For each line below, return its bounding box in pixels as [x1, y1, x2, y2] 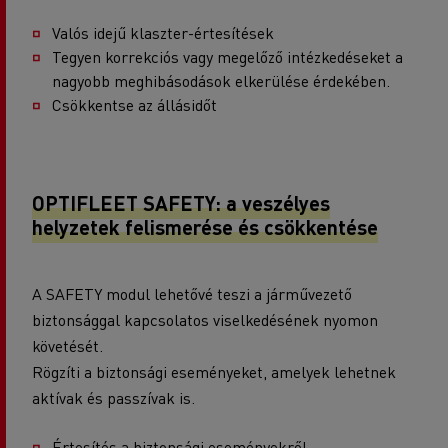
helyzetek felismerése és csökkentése [32, 213, 378, 240]
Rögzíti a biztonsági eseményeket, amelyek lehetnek [32, 360, 396, 382]
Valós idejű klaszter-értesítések [52, 21, 274, 43]
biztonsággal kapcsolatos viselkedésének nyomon [32, 308, 378, 330]
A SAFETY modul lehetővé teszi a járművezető [32, 282, 352, 304]
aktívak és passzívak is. [32, 386, 195, 408]
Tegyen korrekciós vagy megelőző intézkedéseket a [52, 45, 403, 67]
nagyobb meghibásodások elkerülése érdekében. [52, 69, 390, 91]
